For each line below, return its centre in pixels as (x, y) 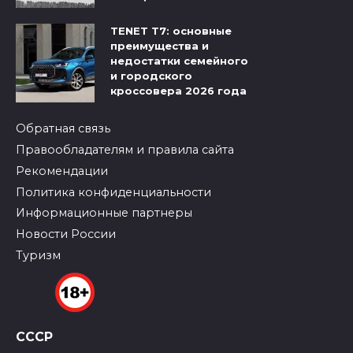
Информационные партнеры (104, 213)
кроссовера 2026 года (178, 91)
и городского (151, 76)
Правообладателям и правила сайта (125, 150)
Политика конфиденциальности (113, 192)
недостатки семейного (179, 61)
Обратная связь (63, 129)
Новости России (66, 234)
